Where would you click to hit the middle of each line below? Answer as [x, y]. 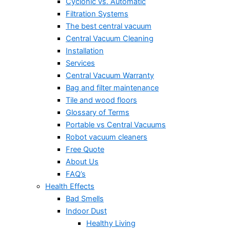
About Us [82, 161]
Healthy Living [111, 223]
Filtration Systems [97, 14]
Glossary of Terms [98, 112]
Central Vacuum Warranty [110, 75]
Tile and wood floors [101, 100]
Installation [85, 51]
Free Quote [85, 149]
